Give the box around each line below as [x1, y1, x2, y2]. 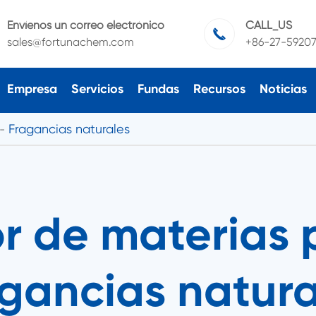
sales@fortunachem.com [6, 35, 134, 49]
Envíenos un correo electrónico [6, 18, 164, 32]
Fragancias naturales [8, 121, 130, 136]
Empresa [6, 80, 57, 97]
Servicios [71, 80, 123, 97]
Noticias [259, 80, 307, 97]
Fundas [137, 80, 179, 97]
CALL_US [245, 18, 292, 32]
